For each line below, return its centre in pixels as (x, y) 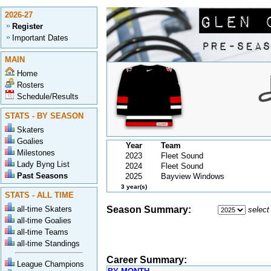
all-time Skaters (44, 209)
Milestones (36, 153)
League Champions (51, 264)
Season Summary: (149, 210)
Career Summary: (147, 260)
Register (28, 26)
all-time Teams (43, 232)
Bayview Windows (193, 176)
